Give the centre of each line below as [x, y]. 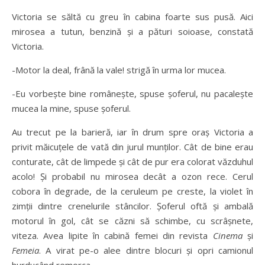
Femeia [25, 250]
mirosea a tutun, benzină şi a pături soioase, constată [132, 31]
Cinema [230, 235]
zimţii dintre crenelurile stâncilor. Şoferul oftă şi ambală [132, 206]
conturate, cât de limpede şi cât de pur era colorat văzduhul [132, 161]
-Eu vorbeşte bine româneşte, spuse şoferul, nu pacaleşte [132, 93]
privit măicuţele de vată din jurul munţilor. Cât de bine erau [132, 147]
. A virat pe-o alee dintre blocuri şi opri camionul [146, 250]
